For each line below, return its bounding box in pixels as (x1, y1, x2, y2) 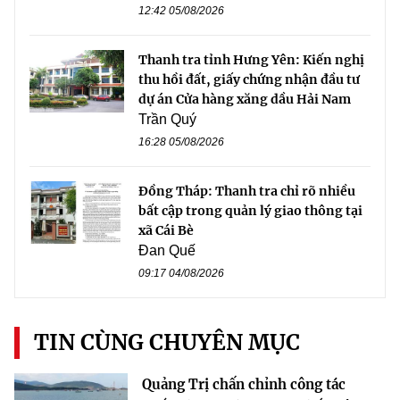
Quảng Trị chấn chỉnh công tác (142, 375, 346, 393)
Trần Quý (138, 111, 196, 127)
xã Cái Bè (138, 221, 194, 238)
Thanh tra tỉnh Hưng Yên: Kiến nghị (138, 51, 364, 68)
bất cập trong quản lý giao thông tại (138, 202, 362, 219)
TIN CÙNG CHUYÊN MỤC (34, 328, 300, 356)
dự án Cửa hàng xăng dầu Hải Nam (138, 90, 351, 107)
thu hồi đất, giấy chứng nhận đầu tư (138, 71, 360, 87)
